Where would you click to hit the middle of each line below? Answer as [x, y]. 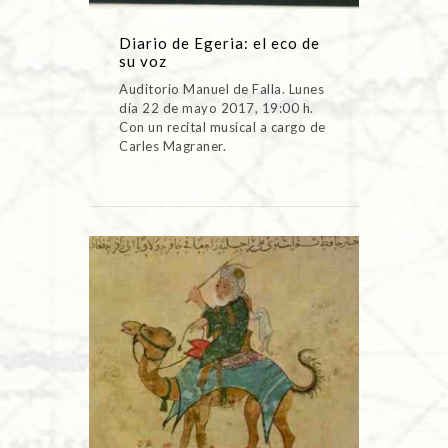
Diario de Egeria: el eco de [219, 42]
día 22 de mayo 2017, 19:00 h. [216, 107]
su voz [143, 60]
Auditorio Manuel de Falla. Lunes [221, 88]
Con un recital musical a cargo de [222, 126]
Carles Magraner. [172, 145]
